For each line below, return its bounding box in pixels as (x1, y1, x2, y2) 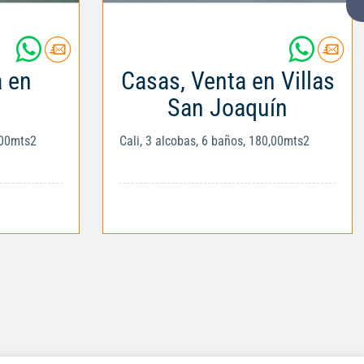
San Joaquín (167, 93, 288, 122)
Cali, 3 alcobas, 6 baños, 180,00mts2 (119, 132, 310, 149)
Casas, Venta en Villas (120, 66, 335, 95)
